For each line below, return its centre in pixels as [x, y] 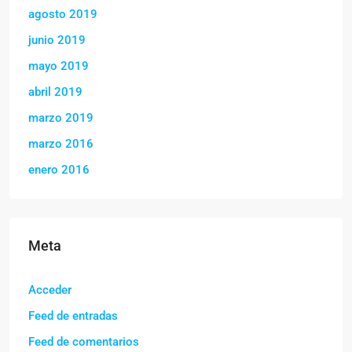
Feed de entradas [73, 316]
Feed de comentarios [84, 342]
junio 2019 [57, 40]
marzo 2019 [61, 118]
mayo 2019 [59, 66]
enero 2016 [59, 170]
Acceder [50, 290]
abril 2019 [55, 92]
